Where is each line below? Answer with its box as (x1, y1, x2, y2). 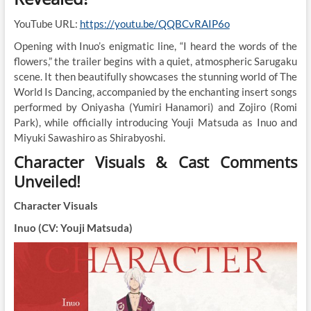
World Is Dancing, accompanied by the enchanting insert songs (13, 85, 298, 98)
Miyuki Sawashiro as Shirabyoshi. (13, 131, 165, 144)
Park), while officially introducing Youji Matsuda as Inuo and (13, 115, 298, 128)
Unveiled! (13, 170, 81, 192)
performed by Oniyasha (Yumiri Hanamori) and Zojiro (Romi (13, 100, 298, 113)
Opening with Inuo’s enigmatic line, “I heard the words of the (13, 39, 298, 52)
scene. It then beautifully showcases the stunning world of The (13, 69, 298, 83)
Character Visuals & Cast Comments (13, 151, 298, 172)
